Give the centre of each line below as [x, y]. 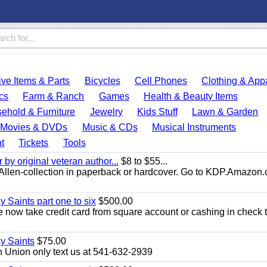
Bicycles [102, 81]
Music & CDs [110, 127]
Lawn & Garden [225, 112]
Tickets [34, 143]
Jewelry [106, 112]
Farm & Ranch [54, 96]
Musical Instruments [194, 127]
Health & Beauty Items [190, 96]
